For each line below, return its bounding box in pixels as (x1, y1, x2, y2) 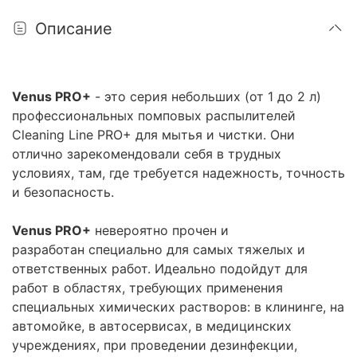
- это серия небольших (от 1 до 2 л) (91, 88, 321, 105)
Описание (35, 18, 112, 38)
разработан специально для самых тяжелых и (12, 241, 305, 258)
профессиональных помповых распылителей (12, 108, 296, 124)
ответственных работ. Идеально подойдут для (12, 261, 308, 277)
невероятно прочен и (91, 222, 229, 239)
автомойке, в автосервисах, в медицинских (12, 318, 292, 335)
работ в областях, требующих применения (12, 280, 283, 296)
